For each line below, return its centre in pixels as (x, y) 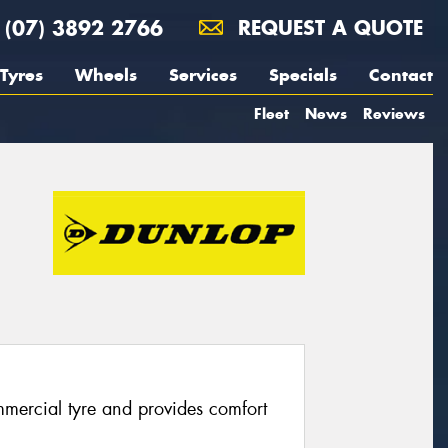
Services (203, 75)
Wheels (106, 75)
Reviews (394, 113)
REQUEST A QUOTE (327, 27)
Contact (401, 75)
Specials (303, 75)
